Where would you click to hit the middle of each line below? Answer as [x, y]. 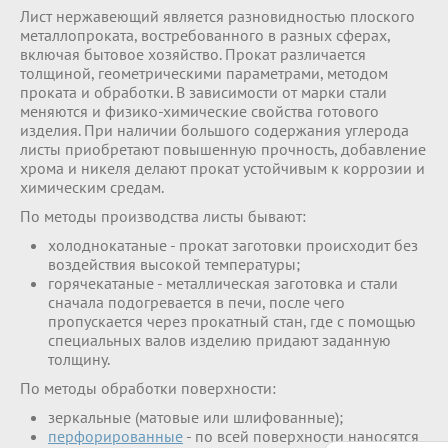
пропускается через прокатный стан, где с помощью [232, 321]
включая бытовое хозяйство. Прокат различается [193, 54]
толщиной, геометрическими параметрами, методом [204, 73]
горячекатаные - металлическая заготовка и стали [223, 283]
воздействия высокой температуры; [174, 264]
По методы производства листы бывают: [163, 216]
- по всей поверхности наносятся [301, 436]
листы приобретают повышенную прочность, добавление [223, 149]
